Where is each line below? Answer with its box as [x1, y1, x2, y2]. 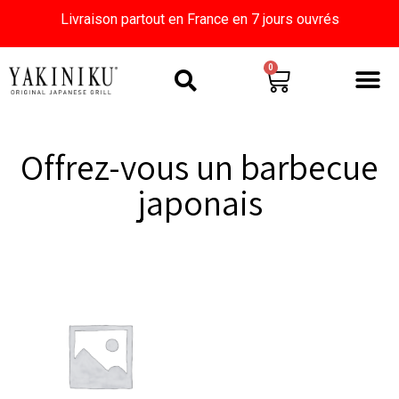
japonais [136, 179, 263, 226]
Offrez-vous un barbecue [20, 143, 379, 191]
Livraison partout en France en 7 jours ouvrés [60, 11, 339, 28]
